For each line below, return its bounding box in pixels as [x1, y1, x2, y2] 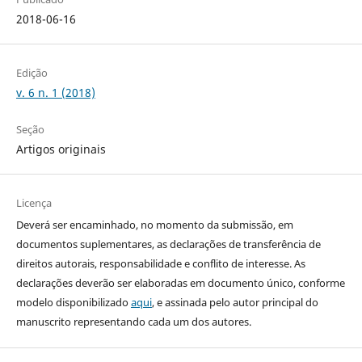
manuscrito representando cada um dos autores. [15, 314, 251, 329]
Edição [15, 65, 48, 80]
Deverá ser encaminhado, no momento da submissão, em [15, 217, 293, 232]
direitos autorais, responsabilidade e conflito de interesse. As [15, 255, 305, 271]
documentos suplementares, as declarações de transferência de [15, 236, 321, 251]
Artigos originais [15, 141, 106, 157]
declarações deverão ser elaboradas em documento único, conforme [15, 275, 345, 290]
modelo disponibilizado [15, 294, 131, 309]
